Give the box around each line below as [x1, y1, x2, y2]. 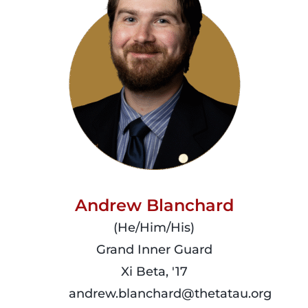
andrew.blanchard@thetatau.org [69, 286, 272, 302]
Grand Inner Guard [96, 242, 212, 258]
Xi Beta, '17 [120, 264, 188, 280]
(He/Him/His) [113, 220, 195, 236]
